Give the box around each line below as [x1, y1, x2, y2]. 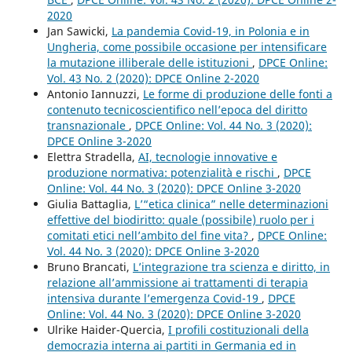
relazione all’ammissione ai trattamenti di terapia [46, 275, 308, 291]
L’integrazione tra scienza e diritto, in [132, 259, 330, 275]
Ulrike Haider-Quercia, [46, 322, 168, 338]
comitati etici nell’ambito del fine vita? [46, 228, 251, 244]
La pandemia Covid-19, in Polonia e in [111, 24, 310, 39]
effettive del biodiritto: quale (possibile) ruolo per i [46, 212, 314, 228]
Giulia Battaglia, [46, 196, 134, 212]
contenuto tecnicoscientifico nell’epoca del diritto [46, 102, 307, 118]
